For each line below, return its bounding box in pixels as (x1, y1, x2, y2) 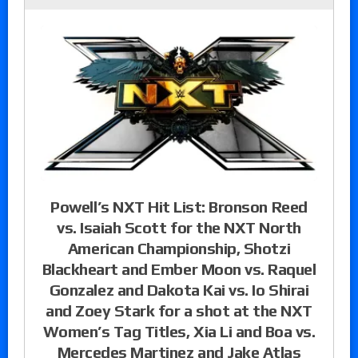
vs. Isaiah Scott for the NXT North (57, 217, 301, 237)
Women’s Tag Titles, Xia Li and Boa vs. (42, 321, 316, 340)
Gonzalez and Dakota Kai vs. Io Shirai (49, 280, 309, 299)
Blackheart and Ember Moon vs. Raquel (42, 259, 316, 278)
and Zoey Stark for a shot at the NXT (46, 300, 312, 320)
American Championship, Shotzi (67, 238, 291, 257)
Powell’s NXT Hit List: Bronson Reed (50, 197, 308, 216)
